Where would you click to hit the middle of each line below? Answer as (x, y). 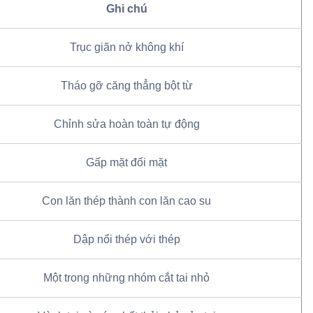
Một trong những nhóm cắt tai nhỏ (126, 278)
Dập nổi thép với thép (126, 240)
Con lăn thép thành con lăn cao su (126, 201)
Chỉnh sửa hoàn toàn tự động (126, 124)
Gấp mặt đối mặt (126, 163)
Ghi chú (126, 9)
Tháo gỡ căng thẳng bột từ (126, 86)
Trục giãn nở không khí (126, 48)
